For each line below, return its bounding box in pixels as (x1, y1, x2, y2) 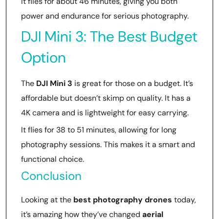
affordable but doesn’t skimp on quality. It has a (21, 92, 191, 103)
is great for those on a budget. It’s (72, 78, 193, 88)
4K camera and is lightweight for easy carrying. (21, 107, 189, 118)
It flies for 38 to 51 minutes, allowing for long (21, 124, 176, 135)
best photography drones (73, 194, 172, 205)
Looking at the (21, 194, 73, 205)
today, (172, 194, 196, 205)
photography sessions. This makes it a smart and (21, 139, 195, 150)
